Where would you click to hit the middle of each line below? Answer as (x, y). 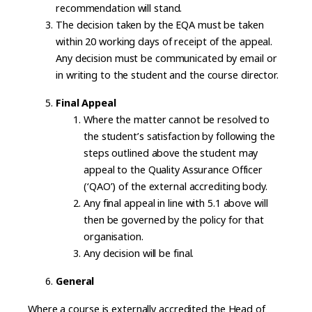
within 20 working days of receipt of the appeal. (166, 41)
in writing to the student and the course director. (169, 75)
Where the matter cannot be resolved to (177, 119)
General (77, 281)
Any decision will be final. (140, 253)
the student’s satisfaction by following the (179, 136)
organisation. (114, 236)
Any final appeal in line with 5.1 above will (176, 203)
